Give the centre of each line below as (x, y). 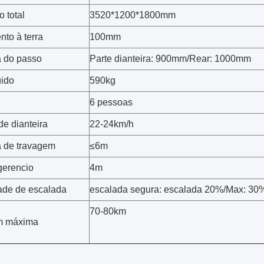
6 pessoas (111, 102)
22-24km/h (112, 124)
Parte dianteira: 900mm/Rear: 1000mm (170, 59)
